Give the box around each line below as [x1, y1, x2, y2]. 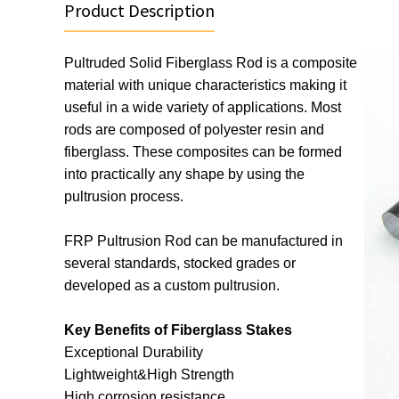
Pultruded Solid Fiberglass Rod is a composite [64, 55, 357, 70]
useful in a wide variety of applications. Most [64, 100, 341, 115]
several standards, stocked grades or [64, 256, 296, 271]
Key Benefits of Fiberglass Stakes [64, 322, 292, 338]
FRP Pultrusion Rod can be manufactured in [64, 233, 343, 248]
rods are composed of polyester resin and [64, 122, 324, 137]
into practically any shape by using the [64, 167, 305, 182]
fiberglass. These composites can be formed [64, 144, 342, 159]
